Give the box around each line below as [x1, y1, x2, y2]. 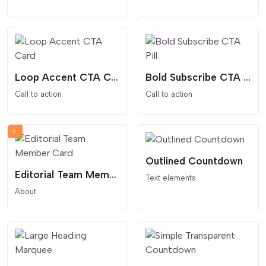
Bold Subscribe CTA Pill [243, 71, 251, 84]
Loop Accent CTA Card [111, 71, 118, 84]
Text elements [145, 173, 196, 182]
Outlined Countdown [145, 154, 243, 167]
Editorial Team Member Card [109, 168, 116, 180]
